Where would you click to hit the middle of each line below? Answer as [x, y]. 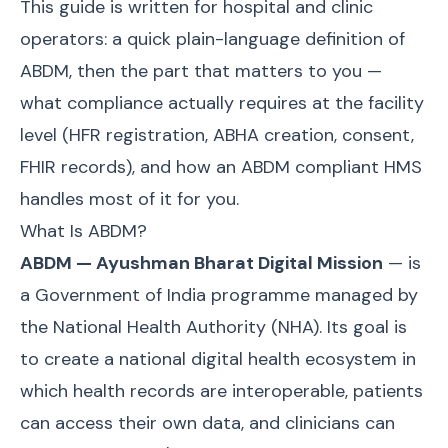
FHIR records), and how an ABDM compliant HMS [221, 167]
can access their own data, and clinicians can [207, 423]
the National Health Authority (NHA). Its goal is [213, 327]
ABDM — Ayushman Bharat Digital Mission [201, 263]
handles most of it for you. [129, 199]
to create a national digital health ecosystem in [218, 359]
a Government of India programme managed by [219, 295]
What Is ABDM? [83, 231]
